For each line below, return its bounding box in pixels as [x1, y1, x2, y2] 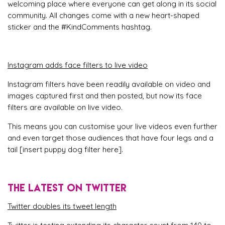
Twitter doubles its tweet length [8, 201, 117, 211]
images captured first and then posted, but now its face [8, 90, 202, 100]
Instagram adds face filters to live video [8, 60, 148, 70]
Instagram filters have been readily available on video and [8, 79, 210, 89]
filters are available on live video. [8, 102, 123, 112]
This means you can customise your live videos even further [8, 121, 217, 131]
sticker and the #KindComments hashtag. [8, 22, 152, 32]
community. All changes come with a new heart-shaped [8, 10, 199, 20]
